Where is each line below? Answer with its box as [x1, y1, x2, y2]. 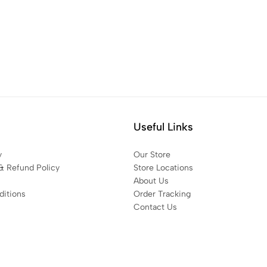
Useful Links [133, 120, 193, 133]
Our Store [133, 150, 170, 160]
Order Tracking [133, 189, 191, 199]
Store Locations [133, 163, 193, 173]
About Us [133, 176, 169, 186]
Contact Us [133, 202, 177, 212]
